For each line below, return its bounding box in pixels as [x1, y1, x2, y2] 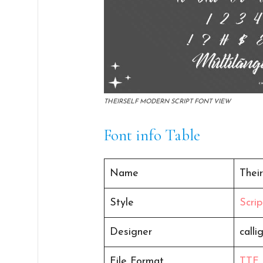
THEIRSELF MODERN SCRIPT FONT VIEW [104, 99, 231, 106]
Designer [110, 227, 153, 238]
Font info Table [104, 126, 201, 146]
